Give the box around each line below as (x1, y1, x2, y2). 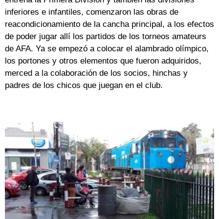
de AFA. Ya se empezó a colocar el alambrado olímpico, (5, 44, 209, 54)
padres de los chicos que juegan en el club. (5, 81, 163, 90)
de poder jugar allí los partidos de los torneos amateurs (5, 32, 206, 42)
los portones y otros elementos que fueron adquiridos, (5, 56, 201, 66)
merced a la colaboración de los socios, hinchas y (5, 68, 188, 78)
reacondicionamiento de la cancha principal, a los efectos (5, 20, 214, 29)
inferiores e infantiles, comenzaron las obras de (5, 7, 178, 17)
